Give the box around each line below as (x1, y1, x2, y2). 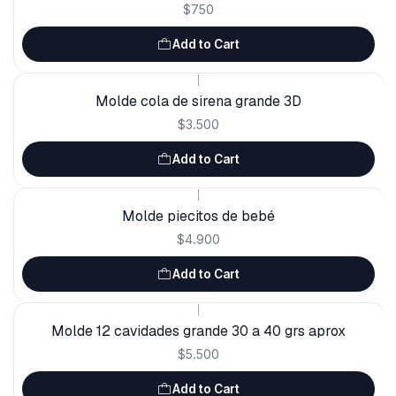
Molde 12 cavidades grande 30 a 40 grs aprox (50, 322, 346, 341)
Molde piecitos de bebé (121, 207, 275, 226)
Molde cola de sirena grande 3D (95, 92, 301, 111)
